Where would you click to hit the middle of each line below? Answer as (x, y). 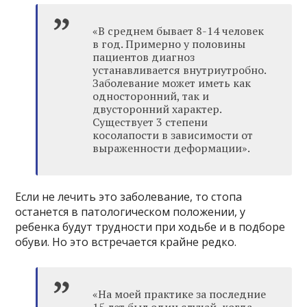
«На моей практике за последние (180, 294)
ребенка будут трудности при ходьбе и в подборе (150, 227)
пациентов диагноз (144, 57)
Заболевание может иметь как (172, 83)
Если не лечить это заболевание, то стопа (129, 197)
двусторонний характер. (157, 109)
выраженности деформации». (172, 148)
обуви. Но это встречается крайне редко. (126, 242)
